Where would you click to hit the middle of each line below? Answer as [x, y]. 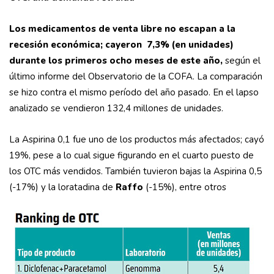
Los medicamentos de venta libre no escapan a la [122, 29]
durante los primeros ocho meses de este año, [116, 61]
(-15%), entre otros [186, 187]
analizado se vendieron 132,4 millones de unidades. [116, 109]
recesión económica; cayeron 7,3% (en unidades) [121, 45]
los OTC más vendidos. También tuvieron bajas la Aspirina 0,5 [135, 172]
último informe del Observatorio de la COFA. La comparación [136, 77]
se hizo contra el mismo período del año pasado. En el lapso [134, 93]
